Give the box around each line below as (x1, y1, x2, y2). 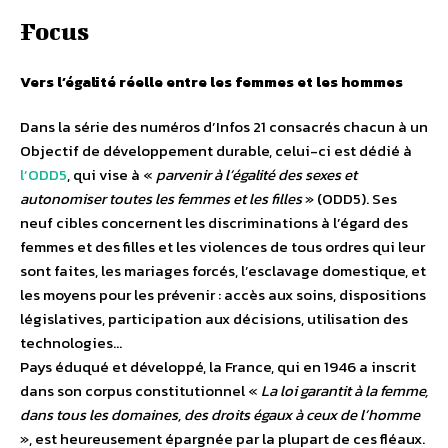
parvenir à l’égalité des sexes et (153, 163, 357, 187)
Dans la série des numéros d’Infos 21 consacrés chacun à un (20, 115, 428, 139)
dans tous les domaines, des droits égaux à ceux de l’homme (20, 403, 420, 427)
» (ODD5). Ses (302, 187, 397, 211)
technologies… (20, 331, 122, 355)
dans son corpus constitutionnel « (20, 379, 261, 403)
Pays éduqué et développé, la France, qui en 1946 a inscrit (20, 355, 416, 379)
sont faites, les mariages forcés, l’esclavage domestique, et (20, 259, 426, 283)
